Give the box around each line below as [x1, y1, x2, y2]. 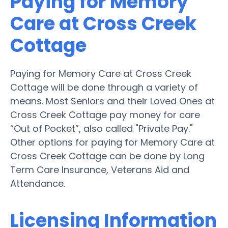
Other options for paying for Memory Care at [10, 135, 215, 149]
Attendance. [10, 177, 65, 190]
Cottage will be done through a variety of [10, 80, 198, 94]
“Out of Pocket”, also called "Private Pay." [10, 122, 193, 135]
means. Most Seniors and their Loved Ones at [10, 94, 215, 107]
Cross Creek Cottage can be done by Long [10, 149, 205, 162]
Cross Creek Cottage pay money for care [10, 108, 200, 121]
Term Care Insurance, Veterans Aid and [10, 163, 189, 176]
